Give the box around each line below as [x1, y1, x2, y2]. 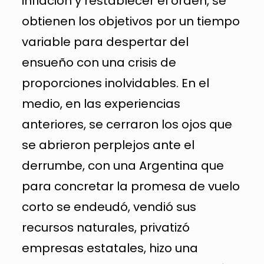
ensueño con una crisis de [21, 54, 176, 71]
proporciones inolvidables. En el [21, 74, 209, 91]
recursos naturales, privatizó [21, 219, 190, 236]
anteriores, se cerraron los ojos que [21, 115, 232, 133]
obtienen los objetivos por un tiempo [21, 12, 240, 29]
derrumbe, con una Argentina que [21, 157, 224, 174]
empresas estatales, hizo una [21, 239, 198, 256]
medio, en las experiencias [21, 95, 180, 112]
